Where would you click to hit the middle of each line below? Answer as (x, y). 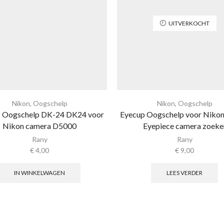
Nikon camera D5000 (39, 126)
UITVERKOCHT (189, 23)
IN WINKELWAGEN (39, 172)
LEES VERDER (184, 172)
